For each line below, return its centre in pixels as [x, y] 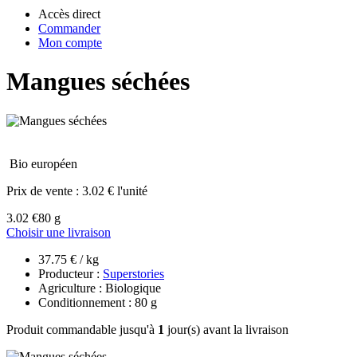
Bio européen [43, 163]
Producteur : [71, 273]
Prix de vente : [44, 190]
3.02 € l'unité [115, 190]
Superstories [133, 273]
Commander [69, 28]
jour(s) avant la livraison [226, 329]
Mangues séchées [98, 82]
